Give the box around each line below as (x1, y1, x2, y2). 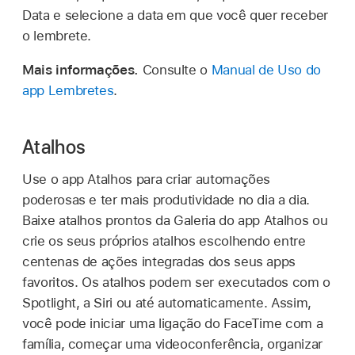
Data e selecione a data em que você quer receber (22, 6, 328, 23)
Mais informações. (22, 61, 143, 78)
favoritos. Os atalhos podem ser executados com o (22, 273, 330, 290)
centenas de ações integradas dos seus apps (22, 253, 296, 269)
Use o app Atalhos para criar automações (22, 170, 271, 187)
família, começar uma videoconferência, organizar (22, 335, 323, 352)
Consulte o (142, 61, 212, 78)
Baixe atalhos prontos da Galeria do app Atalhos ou (22, 212, 328, 228)
